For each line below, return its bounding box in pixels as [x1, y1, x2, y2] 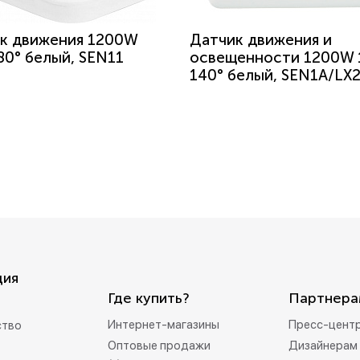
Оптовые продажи [108, 338, 211, 353]
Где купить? [108, 289, 190, 307]
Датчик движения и [190, 31, 332, 49]
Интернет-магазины [108, 317, 219, 332]
